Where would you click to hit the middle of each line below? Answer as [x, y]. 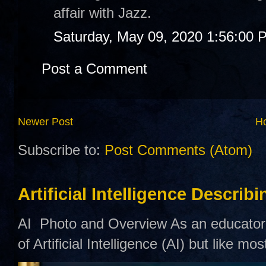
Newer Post [45, 122]
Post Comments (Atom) [178, 150]
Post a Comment [94, 68]
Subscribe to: [61, 150]
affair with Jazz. [102, 12]
